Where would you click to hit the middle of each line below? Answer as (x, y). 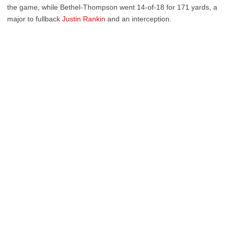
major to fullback (35, 19)
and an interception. (138, 19)
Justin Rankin (84, 19)
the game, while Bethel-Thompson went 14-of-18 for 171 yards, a (112, 7)
